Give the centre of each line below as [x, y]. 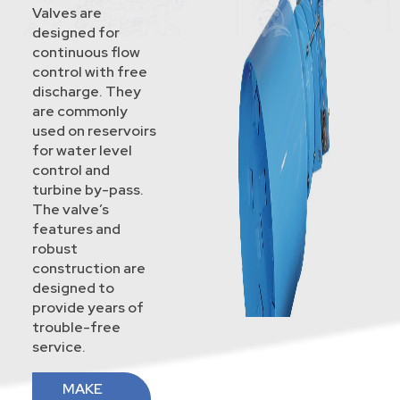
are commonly [79, 112]
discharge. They [86, 92]
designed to [73, 288]
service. [58, 347]
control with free [89, 72]
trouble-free [76, 328]
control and [71, 171]
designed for [75, 33]
